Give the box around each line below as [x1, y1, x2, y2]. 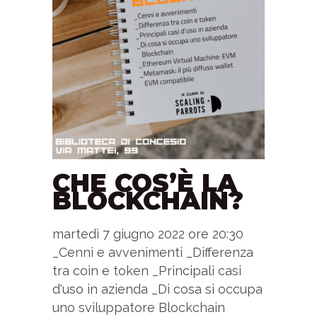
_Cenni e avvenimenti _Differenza [52, 244, 253, 260]
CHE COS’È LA [52, 167, 237, 198]
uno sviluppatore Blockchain [52, 299, 225, 315]
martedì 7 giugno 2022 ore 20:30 [52, 226, 243, 241]
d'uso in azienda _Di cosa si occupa [52, 281, 263, 296]
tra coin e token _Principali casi [52, 263, 241, 278]
